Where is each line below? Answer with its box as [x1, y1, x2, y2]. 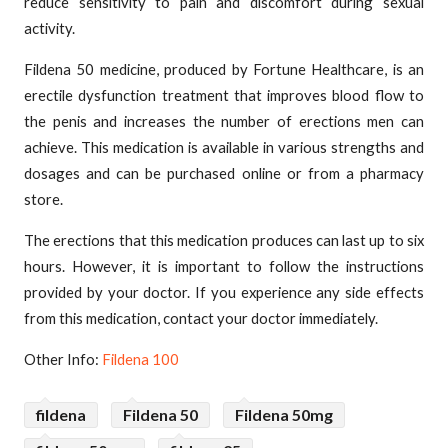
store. [24, 190, 63, 208]
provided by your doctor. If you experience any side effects [24, 282, 424, 301]
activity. [24, 19, 75, 38]
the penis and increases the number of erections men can [24, 112, 424, 130]
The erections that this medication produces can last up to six [24, 230, 424, 249]
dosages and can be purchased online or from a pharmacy [24, 164, 424, 182]
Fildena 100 [102, 349, 179, 368]
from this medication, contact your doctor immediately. [24, 308, 378, 327]
